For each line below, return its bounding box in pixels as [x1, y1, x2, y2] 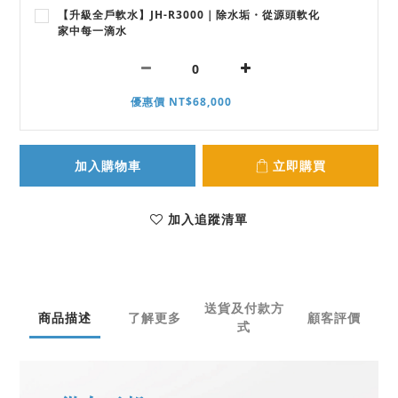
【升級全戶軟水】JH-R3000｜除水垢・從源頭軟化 [58, 7, 320, 23]
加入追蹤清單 [168, 211, 248, 228]
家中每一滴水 [58, 23, 127, 39]
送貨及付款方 [203, 299, 284, 317]
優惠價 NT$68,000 [131, 94, 232, 110]
